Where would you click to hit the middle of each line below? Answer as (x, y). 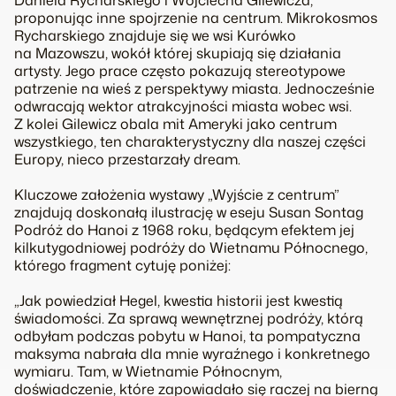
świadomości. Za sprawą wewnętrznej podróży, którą (189, 318)
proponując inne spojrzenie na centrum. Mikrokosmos (196, 18)
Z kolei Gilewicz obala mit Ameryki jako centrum (175, 124)
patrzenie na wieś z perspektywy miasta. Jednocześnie (194, 88)
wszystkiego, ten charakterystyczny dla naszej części (190, 141)
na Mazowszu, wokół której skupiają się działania (178, 53)
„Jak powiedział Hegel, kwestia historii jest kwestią (179, 301)
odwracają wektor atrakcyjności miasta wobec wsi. (183, 106)
